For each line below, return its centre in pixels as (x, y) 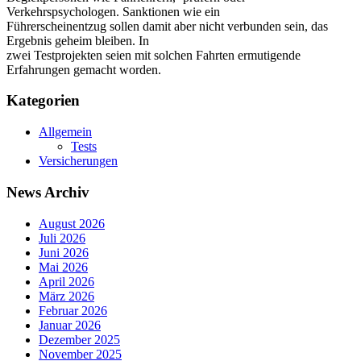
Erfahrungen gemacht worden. (84, 69)
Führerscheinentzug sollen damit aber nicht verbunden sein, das (167, 26)
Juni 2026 (64, 252)
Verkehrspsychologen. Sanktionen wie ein (113, 11)
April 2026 (66, 281)
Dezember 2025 (79, 339)
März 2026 (66, 296)
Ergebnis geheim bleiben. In (78, 40)
